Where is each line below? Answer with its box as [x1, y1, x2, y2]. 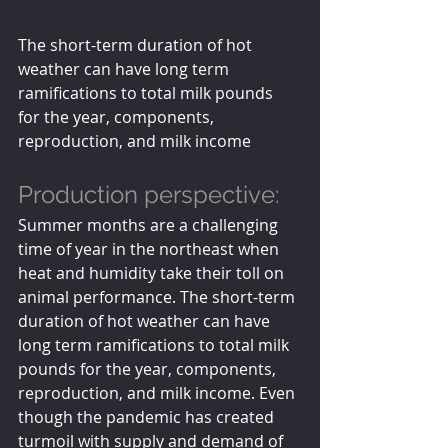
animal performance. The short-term [18, 285, 299, 308]
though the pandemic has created [18, 405, 278, 428]
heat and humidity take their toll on [18, 261, 288, 284]
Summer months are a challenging [18, 213, 282, 236]
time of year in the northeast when [18, 237, 283, 260]
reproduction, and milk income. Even [18, 381, 299, 404]
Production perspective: [18, 179, 280, 209]
